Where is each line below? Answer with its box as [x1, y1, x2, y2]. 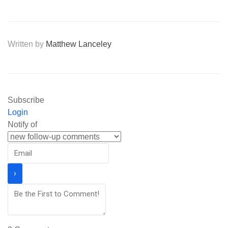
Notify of [8, 120, 37, 129]
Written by [8, 39, 46, 48]
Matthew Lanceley [46, 39, 111, 48]
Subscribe [8, 95, 44, 104]
